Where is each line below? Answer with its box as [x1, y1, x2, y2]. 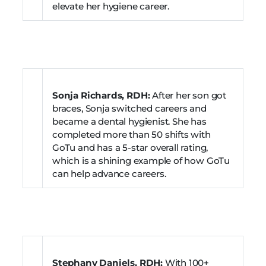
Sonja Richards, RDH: [52, 89, 153, 101]
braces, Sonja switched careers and [52, 102, 207, 114]
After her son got [152, 89, 227, 101]
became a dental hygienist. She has [52, 115, 207, 127]
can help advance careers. [52, 167, 166, 179]
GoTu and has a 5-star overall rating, [52, 141, 208, 153]
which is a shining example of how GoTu [52, 154, 230, 166]
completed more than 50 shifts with [52, 128, 211, 140]
